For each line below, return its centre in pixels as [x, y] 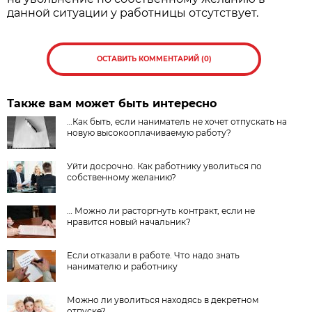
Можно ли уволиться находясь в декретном [163, 300]
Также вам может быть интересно [112, 104]
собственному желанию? [122, 178]
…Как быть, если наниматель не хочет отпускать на [177, 122]
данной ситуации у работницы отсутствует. [133, 13]
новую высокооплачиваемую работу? [149, 133]
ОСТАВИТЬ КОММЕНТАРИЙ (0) [154, 59]
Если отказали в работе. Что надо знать [154, 256]
